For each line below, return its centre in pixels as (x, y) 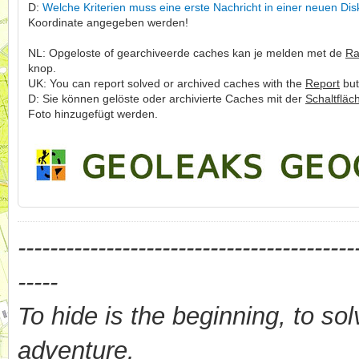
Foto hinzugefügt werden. (95, 114)
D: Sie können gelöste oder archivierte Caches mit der (167, 99)
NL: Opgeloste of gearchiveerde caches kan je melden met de (187, 53)
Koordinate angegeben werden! (110, 23)
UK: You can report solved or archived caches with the (167, 84)
